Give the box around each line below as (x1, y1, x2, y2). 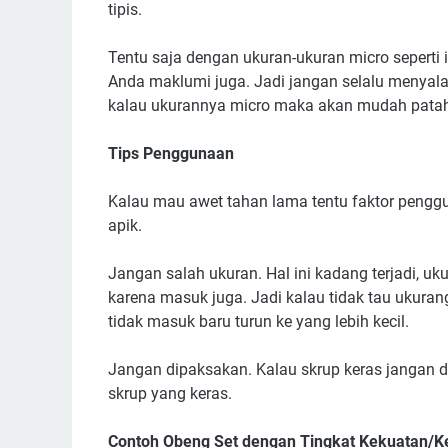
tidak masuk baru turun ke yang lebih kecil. (108, 312, 409, 332)
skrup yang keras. (108, 384, 232, 404)
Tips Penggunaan (108, 144, 234, 164)
